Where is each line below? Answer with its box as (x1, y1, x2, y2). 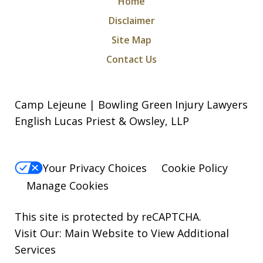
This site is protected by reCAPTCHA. (15, 210, 201, 224)
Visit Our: (15, 226, 65, 241)
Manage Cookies (26, 178, 109, 193)
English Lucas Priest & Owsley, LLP (15, 114, 189, 129)
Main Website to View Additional (65, 226, 229, 241)
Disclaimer (108, 14, 155, 28)
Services (15, 242, 56, 257)
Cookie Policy (161, 161, 228, 176)
